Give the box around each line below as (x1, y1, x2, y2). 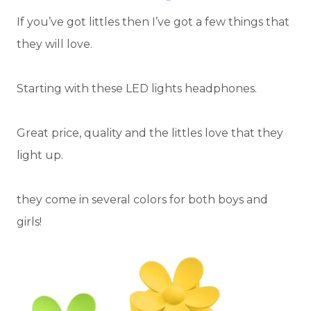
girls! (17, 215, 42, 228)
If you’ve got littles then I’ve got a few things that (17, 15, 289, 28)
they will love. (17, 37, 92, 51)
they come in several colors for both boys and (17, 192, 268, 206)
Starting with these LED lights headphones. (17, 81, 257, 95)
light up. (17, 148, 63, 162)
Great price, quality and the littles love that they (17, 126, 283, 140)
